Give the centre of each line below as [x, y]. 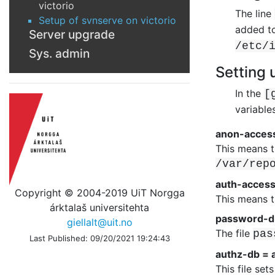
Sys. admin [59, 53]
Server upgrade [72, 34]
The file [234, 233]
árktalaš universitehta [100, 207]
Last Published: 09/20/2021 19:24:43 [99, 238]
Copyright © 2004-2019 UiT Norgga [99, 192]
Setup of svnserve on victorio [107, 20]
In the [250, 93]
